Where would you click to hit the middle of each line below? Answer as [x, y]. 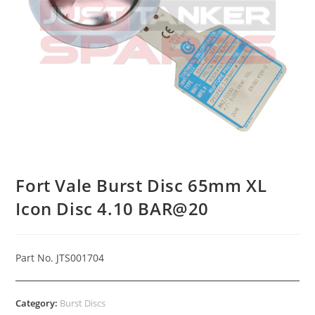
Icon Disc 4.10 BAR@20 [112, 209]
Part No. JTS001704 [60, 258]
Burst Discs [83, 303]
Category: [38, 303]
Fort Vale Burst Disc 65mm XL [141, 186]
